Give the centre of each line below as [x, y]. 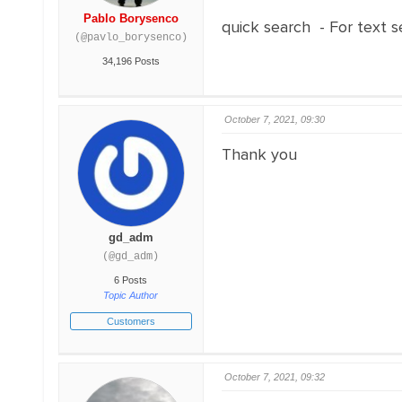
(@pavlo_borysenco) [131, 38]
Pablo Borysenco [131, 18]
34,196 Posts [131, 61]
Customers [131, 321]
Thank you [259, 154]
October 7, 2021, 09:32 [274, 377]
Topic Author [131, 295]
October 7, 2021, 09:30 [274, 119]
